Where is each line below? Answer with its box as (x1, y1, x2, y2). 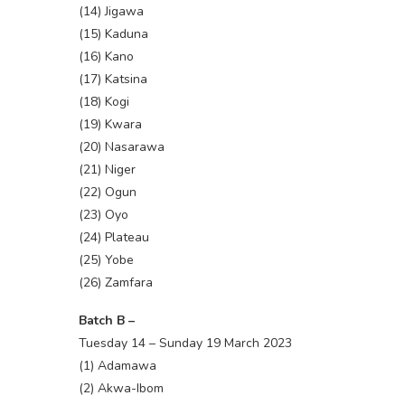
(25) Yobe (79, 251, 134, 269)
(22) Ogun (79, 184, 137, 202)
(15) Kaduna (79, 25, 148, 43)
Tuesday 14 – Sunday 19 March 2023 (79, 334, 292, 353)
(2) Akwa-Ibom (79, 380, 164, 398)
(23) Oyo (79, 206, 128, 224)
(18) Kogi (79, 93, 129, 111)
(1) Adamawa (79, 357, 156, 375)
